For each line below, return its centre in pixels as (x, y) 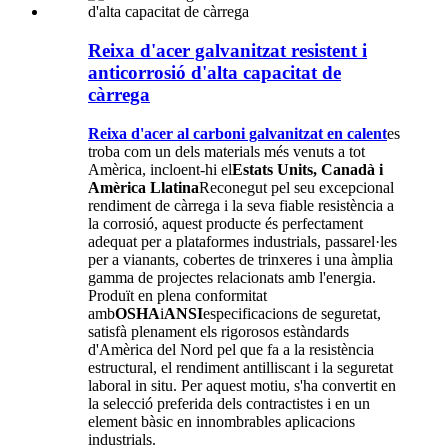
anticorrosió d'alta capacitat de (214, 72)
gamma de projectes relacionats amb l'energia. (232, 277)
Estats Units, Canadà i (307, 169)
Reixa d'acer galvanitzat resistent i (227, 50)
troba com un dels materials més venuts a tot (226, 151)
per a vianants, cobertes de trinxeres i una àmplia (240, 259)
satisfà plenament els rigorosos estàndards (218, 331)
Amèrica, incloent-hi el (160, 169)
